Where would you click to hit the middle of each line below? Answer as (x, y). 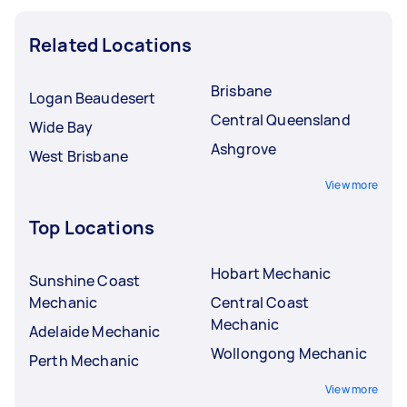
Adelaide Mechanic (95, 331)
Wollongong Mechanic (289, 353)
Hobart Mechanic (271, 273)
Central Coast (260, 302)
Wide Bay (61, 127)
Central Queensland (281, 119)
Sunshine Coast (85, 280)
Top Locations (92, 227)
